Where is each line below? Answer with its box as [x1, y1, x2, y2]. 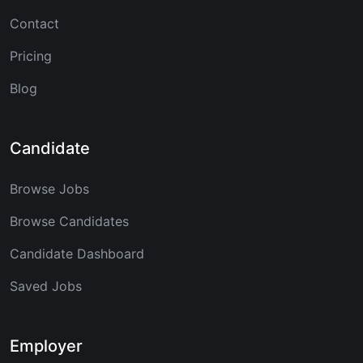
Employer [10, 336, 83, 357]
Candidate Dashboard [10, 246, 144, 263]
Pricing [10, 48, 52, 65]
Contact [10, 15, 59, 32]
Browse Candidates [10, 213, 129, 230]
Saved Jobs [10, 278, 82, 295]
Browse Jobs [10, 181, 89, 198]
